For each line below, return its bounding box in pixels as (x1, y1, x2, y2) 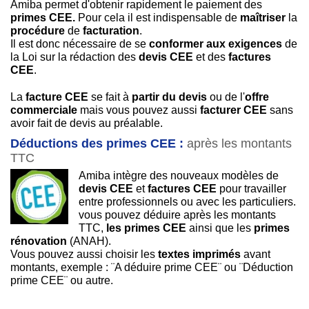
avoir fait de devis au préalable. (10, 117, 163, 130)
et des (193, 51, 228, 63)
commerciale (10, 104, 77, 117)
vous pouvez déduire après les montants (78, 209, 276, 221)
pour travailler (216, 183, 286, 195)
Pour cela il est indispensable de (78, 12, 240, 24)
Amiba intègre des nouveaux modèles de (78, 170, 279, 182)
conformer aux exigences (149, 38, 282, 50)
